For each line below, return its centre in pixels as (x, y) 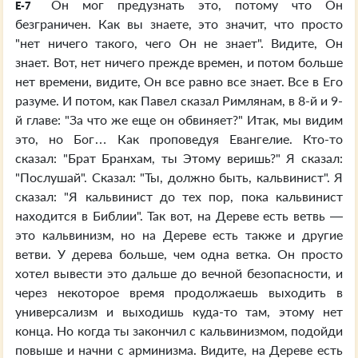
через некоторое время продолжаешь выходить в (179, 292)
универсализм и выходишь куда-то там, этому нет (179, 311)
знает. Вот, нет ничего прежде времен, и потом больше (179, 62)
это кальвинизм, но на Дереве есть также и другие (179, 235)
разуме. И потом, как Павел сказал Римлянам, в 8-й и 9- (179, 100)
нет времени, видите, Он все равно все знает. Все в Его (179, 81)
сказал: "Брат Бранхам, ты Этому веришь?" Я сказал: (179, 158)
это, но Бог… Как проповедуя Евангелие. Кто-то (179, 139)
